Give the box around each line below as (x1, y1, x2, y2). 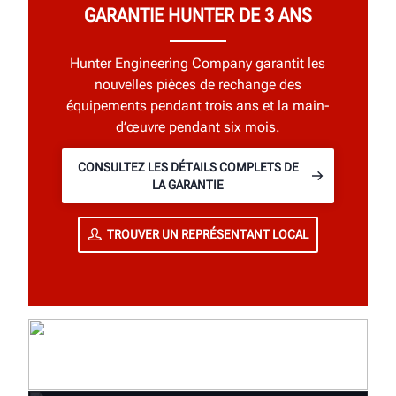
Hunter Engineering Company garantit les (70, 54, 326, 72)
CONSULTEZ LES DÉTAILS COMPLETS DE (77, 159, 299, 174)
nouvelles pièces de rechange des (94, 75, 301, 93)
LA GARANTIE (152, 177, 225, 192)
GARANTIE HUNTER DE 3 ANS (83, 4, 312, 27)
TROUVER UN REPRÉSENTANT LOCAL (107, 227, 309, 242)
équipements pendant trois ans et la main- (65, 96, 330, 114)
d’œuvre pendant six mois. (115, 118, 280, 135)
